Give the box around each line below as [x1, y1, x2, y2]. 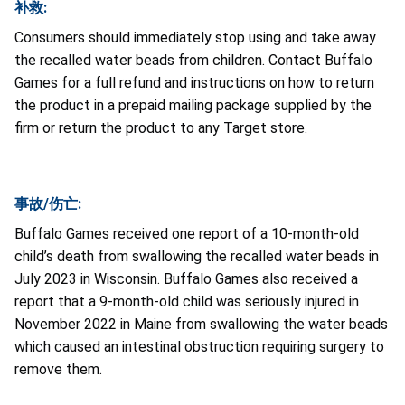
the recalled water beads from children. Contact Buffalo [14, 52, 372, 70]
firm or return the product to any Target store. [14, 119, 307, 137]
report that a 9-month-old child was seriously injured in [14, 293, 359, 311]
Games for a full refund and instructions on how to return [14, 74, 374, 92]
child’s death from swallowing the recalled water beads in [14, 248, 379, 266]
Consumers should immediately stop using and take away [14, 29, 376, 47]
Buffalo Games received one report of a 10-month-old [14, 225, 359, 243]
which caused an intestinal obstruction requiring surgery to [14, 338, 384, 356]
